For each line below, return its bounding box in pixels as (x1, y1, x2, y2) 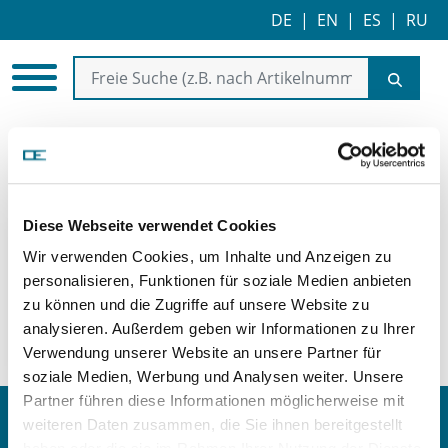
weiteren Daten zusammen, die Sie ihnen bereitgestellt (23, 416, 403, 434)
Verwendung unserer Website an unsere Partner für (23, 344, 381, 362)
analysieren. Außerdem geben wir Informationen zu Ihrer (23, 320, 415, 338)
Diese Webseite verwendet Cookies (23, 216, 276, 234)
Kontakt (12, 402, 93, 433)
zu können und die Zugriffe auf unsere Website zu (23, 296, 369, 314)
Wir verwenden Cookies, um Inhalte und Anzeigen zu (23, 248, 392, 266)
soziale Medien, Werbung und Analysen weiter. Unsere (23, 368, 404, 386)
